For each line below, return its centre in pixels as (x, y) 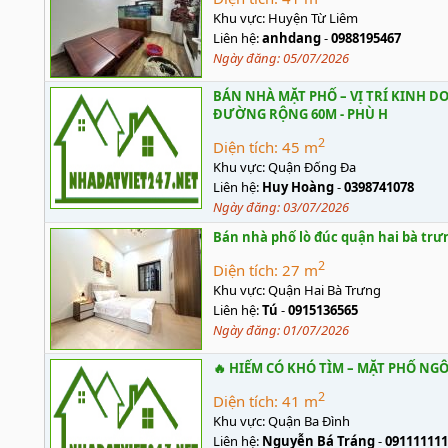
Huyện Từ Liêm (313, 18)
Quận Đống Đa (312, 167)
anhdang (291, 38)
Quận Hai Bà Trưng (324, 290)
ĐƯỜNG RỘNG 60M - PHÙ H (300, 114)
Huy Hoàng (298, 187)
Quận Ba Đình (309, 421)
